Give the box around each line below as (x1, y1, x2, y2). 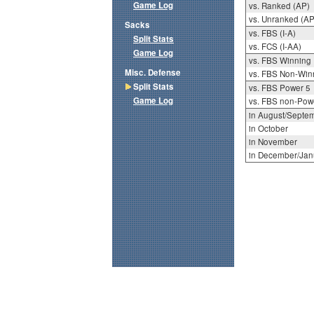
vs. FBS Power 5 (248, 82, 310, 94)
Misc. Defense (125, 67, 181, 79)
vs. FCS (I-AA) (248, 41, 301, 53)
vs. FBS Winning (248, 55, 311, 67)
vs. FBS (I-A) (248, 27, 296, 39)
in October (248, 123, 288, 135)
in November (248, 136, 297, 148)
